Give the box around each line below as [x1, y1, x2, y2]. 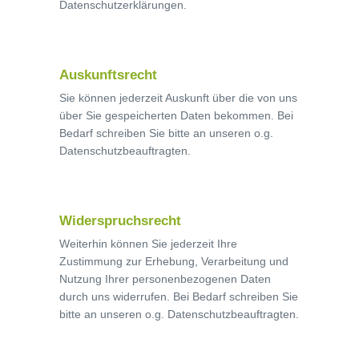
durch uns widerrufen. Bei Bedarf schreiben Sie [59, 290, 298, 303]
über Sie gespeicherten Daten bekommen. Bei [59, 109, 293, 122]
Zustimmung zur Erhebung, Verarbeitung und [59, 255, 288, 268]
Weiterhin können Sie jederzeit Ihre [59, 237, 237, 250]
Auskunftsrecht [59, 67, 157, 83]
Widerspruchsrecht [59, 213, 181, 228]
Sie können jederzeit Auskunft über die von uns [59, 91, 297, 104]
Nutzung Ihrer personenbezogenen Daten [59, 272, 271, 285]
